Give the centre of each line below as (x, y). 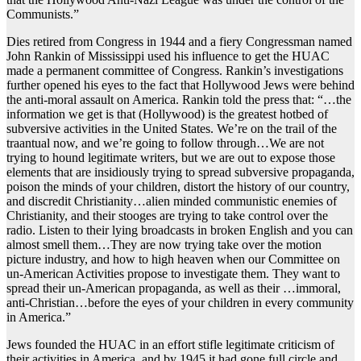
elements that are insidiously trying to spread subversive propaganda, (180, 172)
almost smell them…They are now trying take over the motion (164, 245)
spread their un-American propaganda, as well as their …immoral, (174, 288)
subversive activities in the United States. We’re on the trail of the (172, 129)
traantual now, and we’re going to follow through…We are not (165, 143)
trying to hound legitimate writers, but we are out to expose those (171, 158)
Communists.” (43, 15)
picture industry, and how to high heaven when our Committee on (173, 259)
